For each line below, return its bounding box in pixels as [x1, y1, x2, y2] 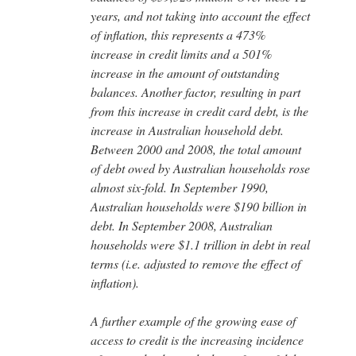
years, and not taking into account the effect [91, 6, 310, 24]
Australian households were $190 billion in [91, 197, 307, 215]
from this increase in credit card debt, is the [91, 102, 308, 119]
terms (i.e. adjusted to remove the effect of [91, 254, 300, 272]
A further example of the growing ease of [91, 311, 296, 329]
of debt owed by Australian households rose [91, 159, 310, 176]
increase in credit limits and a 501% [91, 44, 272, 62]
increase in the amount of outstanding [91, 64, 280, 81]
